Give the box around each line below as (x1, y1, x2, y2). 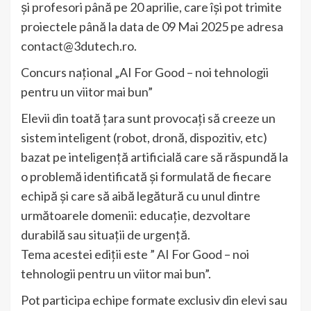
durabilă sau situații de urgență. (21, 227, 190, 243)
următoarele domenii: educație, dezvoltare (21, 208, 251, 224)
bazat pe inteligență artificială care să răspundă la (21, 149, 288, 165)
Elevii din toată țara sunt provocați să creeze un (21, 110, 276, 126)
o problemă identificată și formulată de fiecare (21, 169, 271, 185)
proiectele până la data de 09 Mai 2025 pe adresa (21, 19, 283, 35)
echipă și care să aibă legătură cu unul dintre (21, 188, 260, 204)
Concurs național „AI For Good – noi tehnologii (21, 65, 269, 81)
